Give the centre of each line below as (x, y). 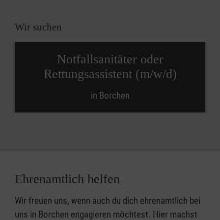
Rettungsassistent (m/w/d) (110, 74)
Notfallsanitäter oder (110, 59)
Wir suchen (38, 27)
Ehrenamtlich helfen (67, 179)
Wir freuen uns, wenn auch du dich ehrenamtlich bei (108, 201)
